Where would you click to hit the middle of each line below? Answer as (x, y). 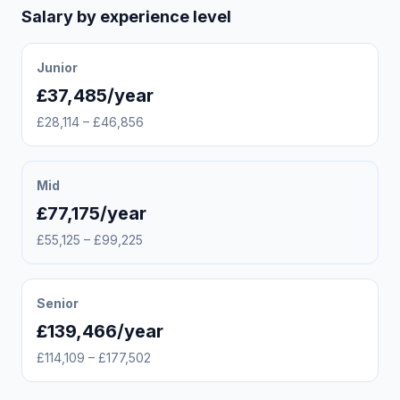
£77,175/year (92, 213)
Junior (57, 67)
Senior (58, 303)
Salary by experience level (126, 17)
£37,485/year (95, 96)
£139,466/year (100, 331)
